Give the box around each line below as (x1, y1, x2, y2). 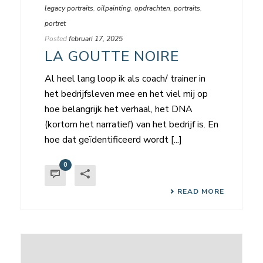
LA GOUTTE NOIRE (45, 47, 179, 66)
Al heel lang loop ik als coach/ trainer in (45, 72, 205, 86)
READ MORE (177, 187, 224, 197)
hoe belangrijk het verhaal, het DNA (45, 103, 193, 116)
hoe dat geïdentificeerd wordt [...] (45, 133, 182, 147)
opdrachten (134, 4, 170, 14)
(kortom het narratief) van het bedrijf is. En (45, 118, 218, 131)
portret (45, 19, 66, 29)
